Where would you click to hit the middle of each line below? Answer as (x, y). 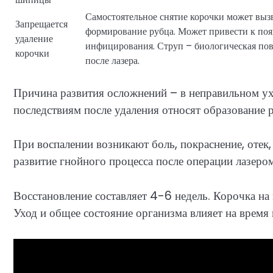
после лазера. (112, 60)
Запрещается (41, 24)
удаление (34, 38)
